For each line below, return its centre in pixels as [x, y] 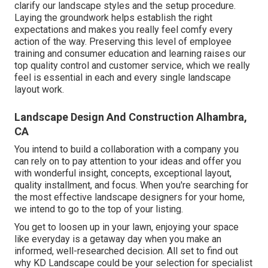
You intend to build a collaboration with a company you [127, 149]
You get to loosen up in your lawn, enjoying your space [127, 227]
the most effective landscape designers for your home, [130, 197]
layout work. [39, 89]
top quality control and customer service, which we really [132, 65]
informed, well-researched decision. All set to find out [126, 251]
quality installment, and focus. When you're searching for [131, 185]
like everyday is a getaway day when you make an [118, 239]
